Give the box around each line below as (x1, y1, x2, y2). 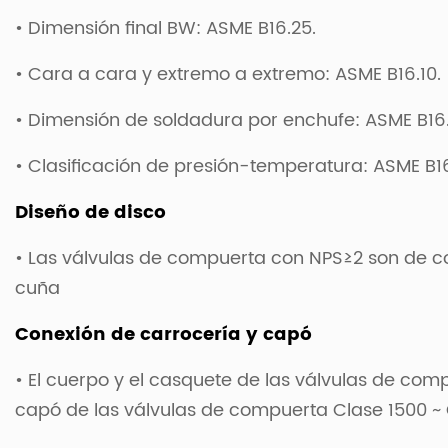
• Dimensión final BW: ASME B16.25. (15, 14, 316, 43)
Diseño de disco (15, 198, 166, 227)
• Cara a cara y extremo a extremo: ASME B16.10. (15, 60, 441, 89)
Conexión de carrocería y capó (15, 320, 312, 349)
